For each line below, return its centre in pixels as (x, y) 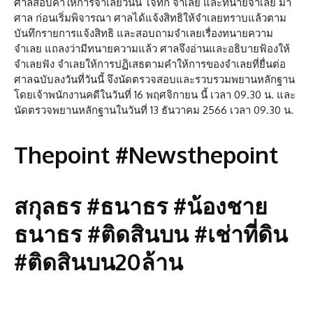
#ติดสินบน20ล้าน (99, 262)
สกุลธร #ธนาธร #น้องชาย (141, 206)
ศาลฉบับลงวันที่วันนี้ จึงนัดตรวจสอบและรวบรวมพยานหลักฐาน (154, 80)
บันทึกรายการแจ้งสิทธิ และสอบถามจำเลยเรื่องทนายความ (144, 34)
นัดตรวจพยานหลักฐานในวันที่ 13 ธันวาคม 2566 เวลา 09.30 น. (154, 110)
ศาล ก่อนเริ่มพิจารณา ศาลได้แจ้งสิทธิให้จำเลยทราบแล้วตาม (150, 18)
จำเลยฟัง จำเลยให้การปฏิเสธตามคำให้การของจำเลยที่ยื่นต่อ (150, 64)
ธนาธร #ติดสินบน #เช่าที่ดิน (151, 234)
